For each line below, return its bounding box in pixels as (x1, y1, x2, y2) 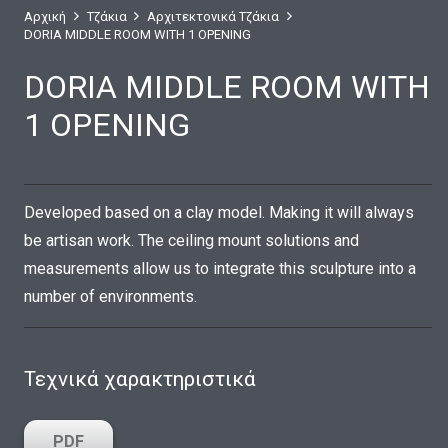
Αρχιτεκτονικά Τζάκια (147, 9, 280, 24)
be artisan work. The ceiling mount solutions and (24, 231, 359, 251)
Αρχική (24, 9, 66, 24)
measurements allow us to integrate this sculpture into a (24, 259, 416, 279)
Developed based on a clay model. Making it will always (24, 203, 414, 223)
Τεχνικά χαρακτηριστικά (24, 366, 256, 391)
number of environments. (24, 287, 197, 307)
